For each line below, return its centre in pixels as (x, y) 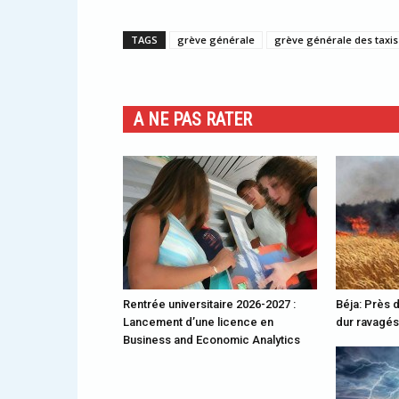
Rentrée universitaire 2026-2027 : (209, 304)
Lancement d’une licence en (198, 322)
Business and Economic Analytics (212, 340)
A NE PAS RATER (193, 119)
